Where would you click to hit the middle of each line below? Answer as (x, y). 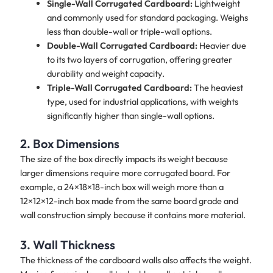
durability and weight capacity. (105, 73)
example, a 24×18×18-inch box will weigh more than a (122, 186)
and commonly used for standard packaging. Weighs (147, 17)
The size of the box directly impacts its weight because (124, 158)
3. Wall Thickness (67, 245)
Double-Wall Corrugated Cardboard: (122, 45)
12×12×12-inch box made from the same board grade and (129, 200)
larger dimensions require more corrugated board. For (125, 172)
